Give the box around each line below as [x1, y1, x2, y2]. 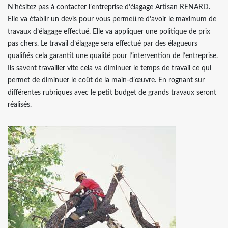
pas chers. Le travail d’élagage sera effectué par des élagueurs [8, 40, 197, 47]
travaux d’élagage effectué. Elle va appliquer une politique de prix [8, 28, 210, 35]
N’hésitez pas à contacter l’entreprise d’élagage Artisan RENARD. [8, 4, 210, 11]
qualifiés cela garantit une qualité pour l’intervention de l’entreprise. [8, 52, 218, 60]
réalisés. [8, 101, 32, 108]
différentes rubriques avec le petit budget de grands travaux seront [8, 89, 216, 96]
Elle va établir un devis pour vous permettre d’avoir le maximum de [8, 16, 216, 23]
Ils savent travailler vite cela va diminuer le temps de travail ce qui [8, 65, 211, 72]
